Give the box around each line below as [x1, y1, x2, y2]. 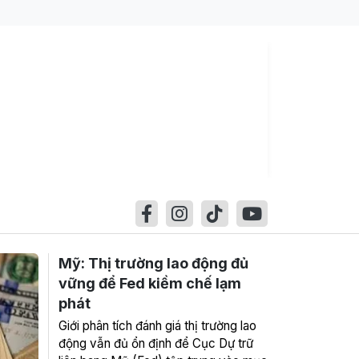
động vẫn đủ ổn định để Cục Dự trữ [58, 336, 253, 351]
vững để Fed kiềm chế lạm [58, 275, 241, 292]
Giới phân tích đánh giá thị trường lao [58, 318, 256, 333]
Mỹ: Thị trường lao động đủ [58, 255, 248, 272]
